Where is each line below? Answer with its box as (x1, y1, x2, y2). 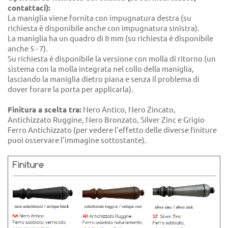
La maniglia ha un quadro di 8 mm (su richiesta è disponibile (8, 34, 213, 43)
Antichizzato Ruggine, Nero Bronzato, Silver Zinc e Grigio (8, 115, 205, 124)
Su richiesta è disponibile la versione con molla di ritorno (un (8, 54, 216, 63)
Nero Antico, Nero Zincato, (81, 105, 176, 114)
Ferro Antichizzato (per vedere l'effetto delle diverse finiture (8, 125, 217, 134)
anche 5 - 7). (8, 44, 48, 53)
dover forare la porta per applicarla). (8, 84, 133, 94)
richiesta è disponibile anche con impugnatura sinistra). (8, 23, 199, 33)
